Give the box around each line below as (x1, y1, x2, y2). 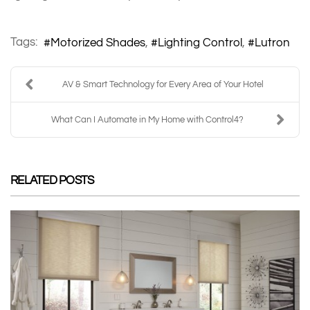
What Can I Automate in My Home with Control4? (51, 114, 244, 125)
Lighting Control (158, 36, 242, 48)
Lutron (255, 36, 290, 48)
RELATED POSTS (10, 174, 94, 186)
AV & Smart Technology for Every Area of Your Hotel (62, 79, 264, 89)
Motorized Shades (51, 36, 145, 48)
